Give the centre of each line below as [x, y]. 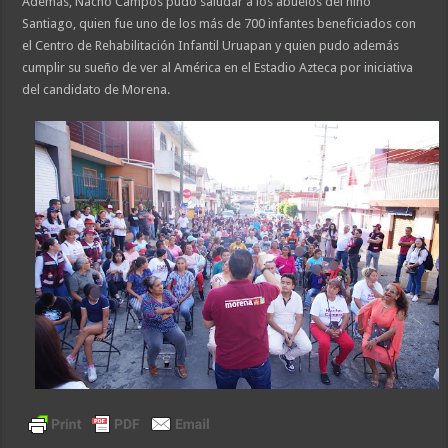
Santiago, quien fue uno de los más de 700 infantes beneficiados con [219, 23]
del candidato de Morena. [96, 89]
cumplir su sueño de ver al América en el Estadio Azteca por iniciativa [218, 67]
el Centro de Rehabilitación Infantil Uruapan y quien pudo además [211, 45]
